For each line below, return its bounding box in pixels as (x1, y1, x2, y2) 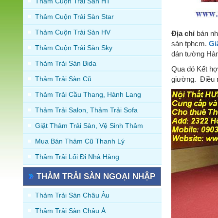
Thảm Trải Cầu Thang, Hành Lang (35, 90, 141, 98)
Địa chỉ (171, 29, 195, 38)
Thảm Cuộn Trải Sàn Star (35, 12, 114, 20)
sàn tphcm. (171, 39, 207, 48)
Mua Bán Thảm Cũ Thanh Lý (35, 137, 125, 145)
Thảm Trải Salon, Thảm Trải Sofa (35, 106, 138, 114)
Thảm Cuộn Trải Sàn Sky (35, 43, 112, 52)
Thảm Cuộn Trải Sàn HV (35, 28, 110, 36)
